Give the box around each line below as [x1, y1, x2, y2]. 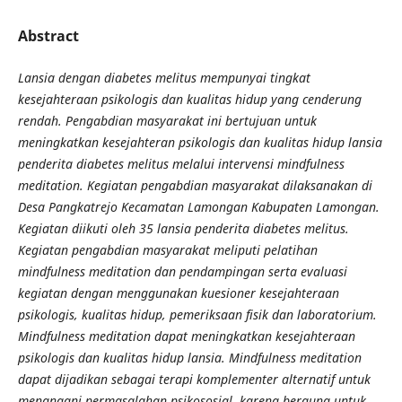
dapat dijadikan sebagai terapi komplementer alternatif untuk [17, 370, 371, 388]
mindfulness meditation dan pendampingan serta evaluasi [17, 262, 347, 280]
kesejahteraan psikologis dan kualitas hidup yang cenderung [17, 90, 362, 108]
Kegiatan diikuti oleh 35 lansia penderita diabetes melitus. [17, 219, 349, 237]
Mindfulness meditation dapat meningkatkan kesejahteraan [17, 327, 355, 345]
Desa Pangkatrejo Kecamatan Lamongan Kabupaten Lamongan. [17, 197, 380, 215]
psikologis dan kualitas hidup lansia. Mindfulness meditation [17, 348, 362, 366]
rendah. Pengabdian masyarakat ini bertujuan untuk [17, 111, 317, 129]
